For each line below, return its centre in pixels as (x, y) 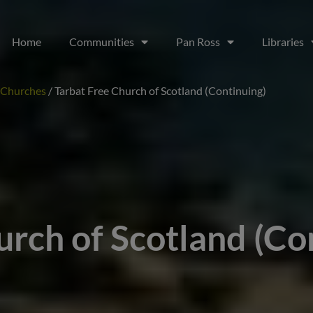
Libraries (283, 42)
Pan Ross (198, 42)
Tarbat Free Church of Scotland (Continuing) (160, 90)
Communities (102, 42)
